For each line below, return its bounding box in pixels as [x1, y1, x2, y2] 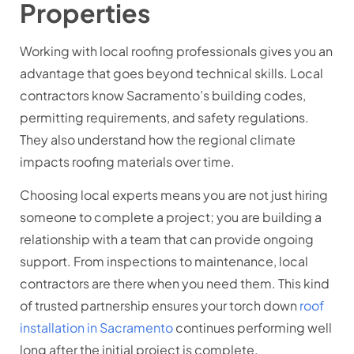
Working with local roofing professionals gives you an [20, 42, 333, 59]
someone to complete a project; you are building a [20, 209, 322, 226]
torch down [229, 297, 299, 314]
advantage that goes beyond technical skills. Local [20, 64, 323, 81]
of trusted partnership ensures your [20, 297, 229, 314]
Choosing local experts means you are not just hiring [20, 186, 328, 204]
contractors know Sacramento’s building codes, [20, 86, 306, 104]
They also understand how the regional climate [20, 130, 296, 148]
